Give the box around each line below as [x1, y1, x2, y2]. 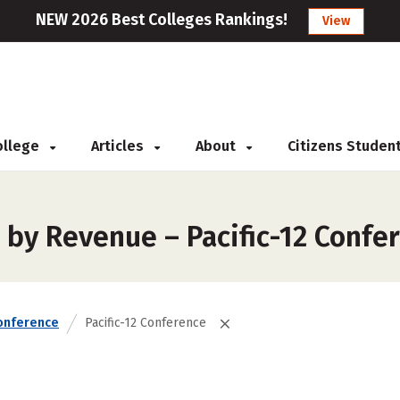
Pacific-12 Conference [85, 315, 206, 330]
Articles [91, 137, 147, 154]
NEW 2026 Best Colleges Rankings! [36, 10, 287, 29]
